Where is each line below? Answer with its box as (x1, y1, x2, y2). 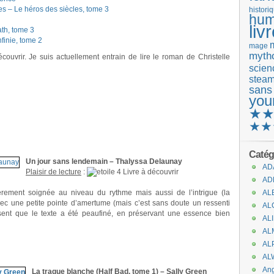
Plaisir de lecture (26, 168, 81, 176)
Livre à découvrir (121, 168, 179, 176)
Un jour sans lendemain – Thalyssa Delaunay (26, 157, 182, 166)
